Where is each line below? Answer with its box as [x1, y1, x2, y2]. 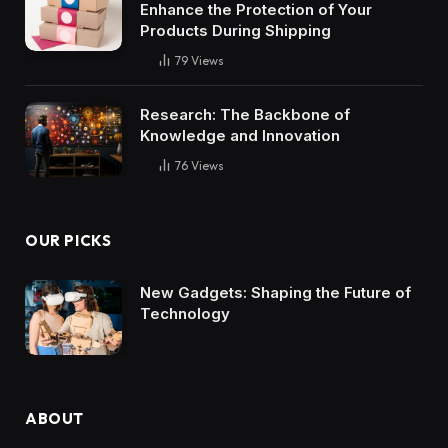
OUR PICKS [25, 230, 112, 250]
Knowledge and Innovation [140, 126, 340, 146]
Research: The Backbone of [140, 105, 350, 125]
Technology [140, 303, 230, 323]
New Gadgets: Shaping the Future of [140, 282, 411, 302]
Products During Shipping [140, 21, 331, 41]
